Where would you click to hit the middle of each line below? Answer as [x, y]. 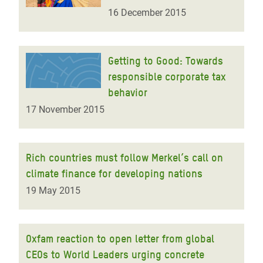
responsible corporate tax [167, 77]
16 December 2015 [147, 13]
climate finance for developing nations [114, 173]
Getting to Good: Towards [166, 61]
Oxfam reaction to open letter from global [120, 239]
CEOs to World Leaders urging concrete [115, 254]
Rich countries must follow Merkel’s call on [124, 158]
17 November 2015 [65, 109]
